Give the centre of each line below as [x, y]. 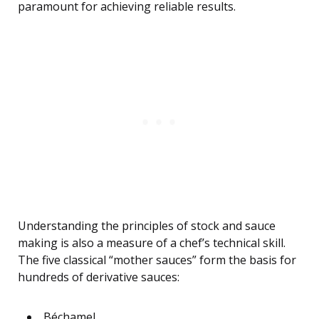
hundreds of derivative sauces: [99, 277]
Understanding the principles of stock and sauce [147, 226]
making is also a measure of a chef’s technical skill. [152, 243]
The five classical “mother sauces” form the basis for [157, 260]
